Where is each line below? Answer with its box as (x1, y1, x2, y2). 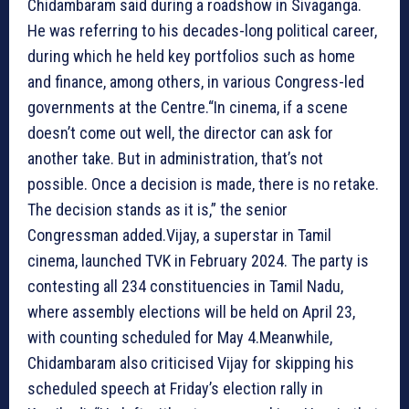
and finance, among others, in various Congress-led (27, 71, 364, 91)
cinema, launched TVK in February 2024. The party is (27, 250, 369, 270)
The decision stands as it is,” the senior (27, 199, 288, 219)
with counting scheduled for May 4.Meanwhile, (27, 327, 332, 347)
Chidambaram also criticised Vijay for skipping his (27, 352, 354, 372)
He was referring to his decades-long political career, (27, 20, 377, 40)
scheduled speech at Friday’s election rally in (27, 378, 323, 398)
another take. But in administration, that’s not (27, 148, 323, 168)
